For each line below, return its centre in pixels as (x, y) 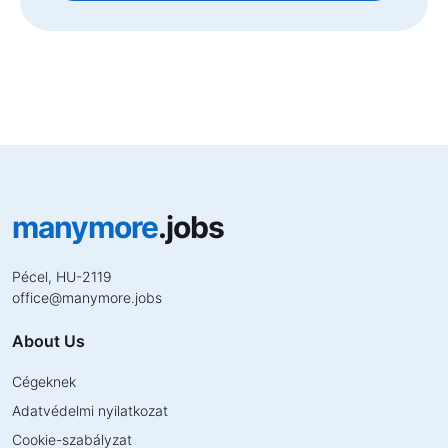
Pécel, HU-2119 (62, 277)
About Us (48, 341)
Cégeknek (44, 382)
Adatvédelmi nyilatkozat (90, 411)
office (30, 298)
